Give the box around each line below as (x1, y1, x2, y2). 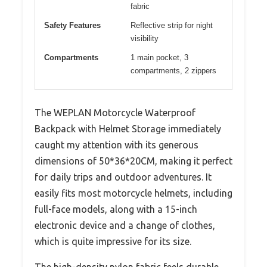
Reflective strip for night (131, 20, 213, 30)
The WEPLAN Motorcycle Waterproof (35, 107, 195, 118)
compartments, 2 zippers (131, 66, 216, 75)
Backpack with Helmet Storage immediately (35, 123, 221, 134)
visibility (131, 33, 159, 43)
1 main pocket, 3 (131, 52, 188, 62)
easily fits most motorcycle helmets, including (35, 187, 232, 198)
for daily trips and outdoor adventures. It (35, 171, 212, 182)
